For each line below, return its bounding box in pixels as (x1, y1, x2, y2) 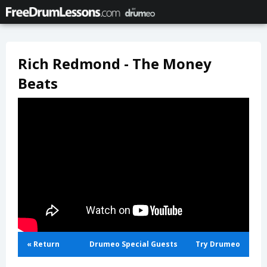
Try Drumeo (195, 239, 240, 250)
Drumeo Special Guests (89, 239, 178, 250)
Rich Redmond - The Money (18, 54, 212, 73)
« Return (27, 239, 60, 250)
